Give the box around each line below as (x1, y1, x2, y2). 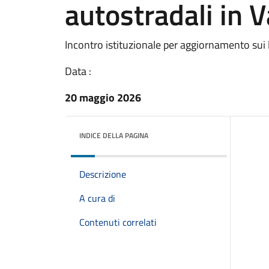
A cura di (79, 191, 115, 205)
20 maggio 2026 (65, 89, 141, 106)
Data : (65, 63, 91, 79)
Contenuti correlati (79, 215, 157, 229)
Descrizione (79, 167, 126, 181)
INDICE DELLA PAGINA (79, 130, 148, 141)
